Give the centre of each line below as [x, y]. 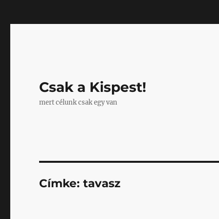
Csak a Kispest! [93, 87]
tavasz [102, 183]
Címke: [61, 183]
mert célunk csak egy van [78, 102]
